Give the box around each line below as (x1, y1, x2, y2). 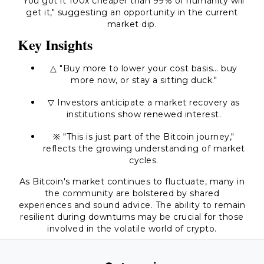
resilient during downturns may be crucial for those (20, 212, 244, 222)
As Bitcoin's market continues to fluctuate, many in (19, 176, 245, 187)
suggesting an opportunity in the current (55, 7, 238, 18)
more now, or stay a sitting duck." (71, 75, 217, 85)
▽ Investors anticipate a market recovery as (48, 97, 240, 108)
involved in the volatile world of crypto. (47, 223, 217, 234)
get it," (26, 7, 55, 18)
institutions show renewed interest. (66, 109, 222, 120)
